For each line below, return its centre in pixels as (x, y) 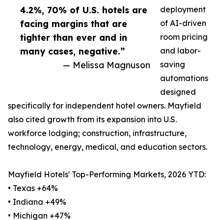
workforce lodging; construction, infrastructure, (97, 133)
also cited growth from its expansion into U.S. (92, 120)
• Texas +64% (33, 188)
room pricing (184, 37)
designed (178, 92)
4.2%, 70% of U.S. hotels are (84, 10)
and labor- (180, 51)
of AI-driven (183, 23)
